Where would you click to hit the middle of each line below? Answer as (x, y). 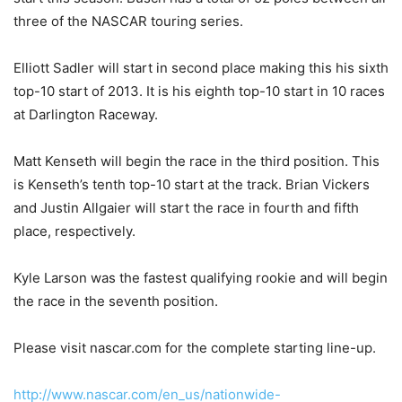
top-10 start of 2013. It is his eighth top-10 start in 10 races (199, 91)
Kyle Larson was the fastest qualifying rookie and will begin (201, 277)
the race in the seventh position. (116, 301)
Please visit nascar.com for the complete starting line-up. (195, 347)
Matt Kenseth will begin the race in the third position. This (197, 161)
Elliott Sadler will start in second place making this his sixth (201, 67)
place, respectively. (74, 231)
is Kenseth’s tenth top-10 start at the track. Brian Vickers (192, 184)
